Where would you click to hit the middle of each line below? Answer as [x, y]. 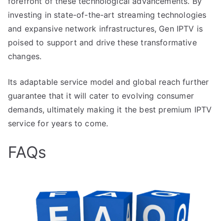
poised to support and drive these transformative [102, 42]
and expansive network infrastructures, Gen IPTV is [106, 28]
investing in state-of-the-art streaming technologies [107, 15]
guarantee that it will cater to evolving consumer [101, 95]
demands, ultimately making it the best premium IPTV [110, 109]
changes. [25, 56]
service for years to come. [58, 123]
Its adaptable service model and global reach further [109, 82]
